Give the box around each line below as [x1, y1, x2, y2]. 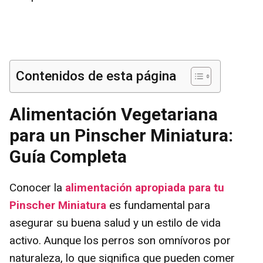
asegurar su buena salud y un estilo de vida [9, 215, 221, 230]
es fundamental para [109, 198, 210, 212]
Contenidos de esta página [16, 68, 176, 84]
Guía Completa [9, 146, 127, 167]
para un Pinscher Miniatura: [9, 124, 233, 146]
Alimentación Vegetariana [9, 103, 218, 124]
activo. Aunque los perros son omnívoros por [9, 233, 231, 247]
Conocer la [9, 180, 65, 194]
